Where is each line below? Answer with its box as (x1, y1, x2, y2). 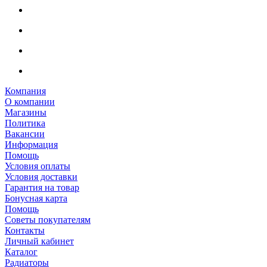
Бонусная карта (5, 193, 67, 203)
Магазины (5, 107, 46, 117)
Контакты (5, 225, 45, 235)
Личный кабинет (5, 235, 74, 246)
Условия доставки (5, 171, 77, 182)
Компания (5, 85, 46, 96)
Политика (5, 117, 45, 128)
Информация (5, 139, 58, 150)
